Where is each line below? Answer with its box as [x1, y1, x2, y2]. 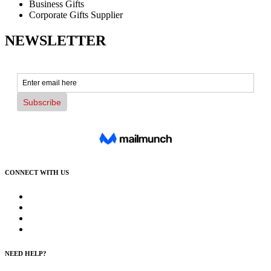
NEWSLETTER [5, 33, 106, 49]
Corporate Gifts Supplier [29, 10, 123, 21]
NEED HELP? [5, 250, 47, 258]
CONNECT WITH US [5, 169, 69, 177]
